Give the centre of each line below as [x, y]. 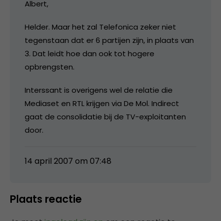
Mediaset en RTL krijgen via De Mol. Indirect [102, 103]
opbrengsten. [50, 67]
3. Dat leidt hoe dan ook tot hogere [90, 53]
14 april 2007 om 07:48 [68, 161]
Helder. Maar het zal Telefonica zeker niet [100, 27]
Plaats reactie [46, 199]
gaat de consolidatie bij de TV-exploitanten [105, 116]
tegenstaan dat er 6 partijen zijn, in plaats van [109, 40]
